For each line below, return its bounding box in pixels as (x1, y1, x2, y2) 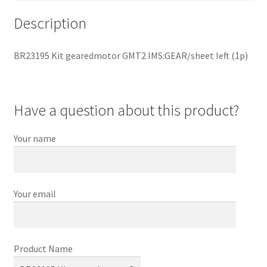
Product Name (13, 243, 73, 255)
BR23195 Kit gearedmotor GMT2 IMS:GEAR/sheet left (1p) (13, 49, 248, 61)
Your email (13, 187, 56, 200)
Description (13, 14, 86, 33)
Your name (13, 132, 56, 145)
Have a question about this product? (13, 101, 239, 120)
